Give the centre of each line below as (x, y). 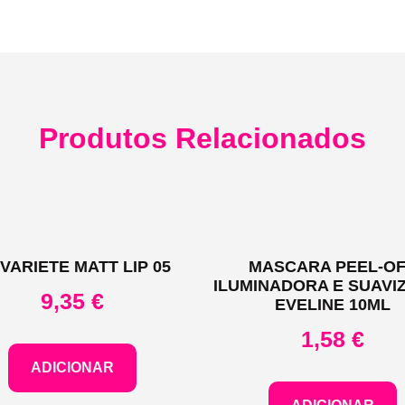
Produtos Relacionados (202, 138)
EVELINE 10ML (332, 304)
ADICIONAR (73, 368)
